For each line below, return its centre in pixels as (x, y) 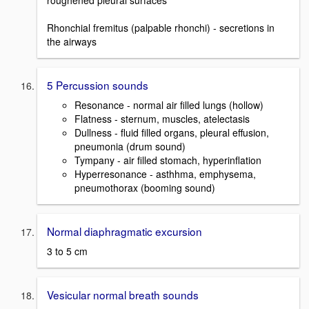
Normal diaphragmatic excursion (124, 231)
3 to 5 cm (67, 251)
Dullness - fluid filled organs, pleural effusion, (172, 132)
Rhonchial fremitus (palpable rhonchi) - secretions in (161, 28)
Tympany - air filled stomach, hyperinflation (168, 160)
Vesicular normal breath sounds (123, 294)
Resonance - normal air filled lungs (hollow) (169, 105)
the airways (72, 42)
